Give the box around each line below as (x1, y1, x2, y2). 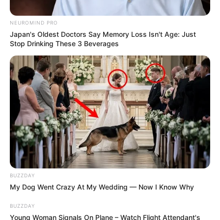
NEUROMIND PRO (10, 19, 58, 26)
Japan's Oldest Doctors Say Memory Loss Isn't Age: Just (10, 29, 196, 38)
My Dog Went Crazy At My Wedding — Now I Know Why (10, 182, 194, 191)
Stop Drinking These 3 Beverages (10, 39, 119, 48)
